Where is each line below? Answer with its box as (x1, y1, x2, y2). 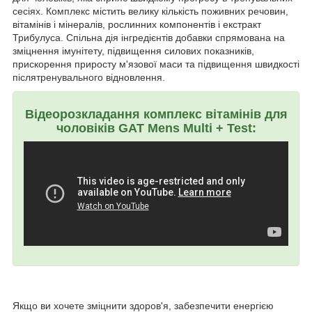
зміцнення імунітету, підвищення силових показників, (13, 45, 254, 56)
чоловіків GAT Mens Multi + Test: (56, 120, 256, 135)
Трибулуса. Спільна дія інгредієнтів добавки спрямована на (13, 31, 285, 43)
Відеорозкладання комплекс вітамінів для (24, 107, 288, 121)
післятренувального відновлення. (13, 71, 165, 83)
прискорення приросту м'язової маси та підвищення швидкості (13, 58, 299, 70)
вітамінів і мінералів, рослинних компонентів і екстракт (13, 18, 261, 30)
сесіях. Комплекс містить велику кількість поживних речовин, (13, 5, 288, 17)
